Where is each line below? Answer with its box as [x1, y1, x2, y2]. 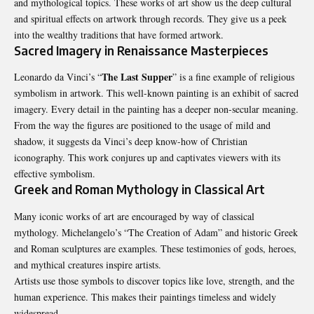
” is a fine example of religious [172, 70, 294, 84]
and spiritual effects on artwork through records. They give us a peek [14, 11, 287, 25]
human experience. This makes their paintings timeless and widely [14, 289, 276, 303]
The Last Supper [102, 69, 172, 85]
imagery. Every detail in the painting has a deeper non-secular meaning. [14, 102, 299, 116]
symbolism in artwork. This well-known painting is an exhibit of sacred [14, 86, 299, 100]
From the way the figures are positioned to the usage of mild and [14, 118, 271, 132]
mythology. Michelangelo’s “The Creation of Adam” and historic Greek [14, 225, 298, 239]
